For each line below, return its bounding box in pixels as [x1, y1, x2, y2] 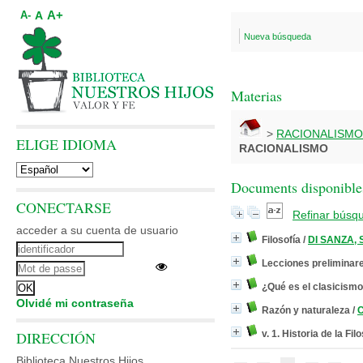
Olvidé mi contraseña [16, 297, 134, 310]
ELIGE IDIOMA [16, 135, 117, 154]
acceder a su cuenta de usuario [16, 224, 178, 237]
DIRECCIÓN [16, 328, 96, 348]
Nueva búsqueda [244, 32, 311, 41]
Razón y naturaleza [262, 305, 350, 316]
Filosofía [262, 234, 301, 246]
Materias [231, 86, 282, 105]
